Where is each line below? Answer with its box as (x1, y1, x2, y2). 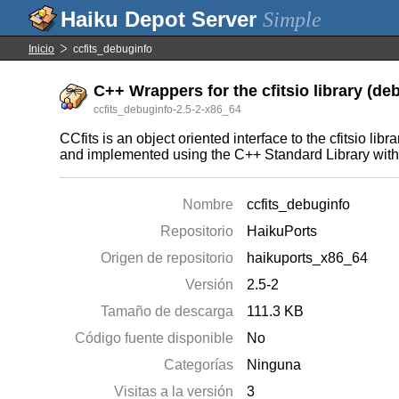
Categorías (164, 357, 234, 372)
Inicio (28, 43, 54, 55)
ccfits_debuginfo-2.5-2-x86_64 (94, 103, 242, 116)
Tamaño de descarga (101, 304, 234, 319)
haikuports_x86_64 (247, 250, 369, 265)
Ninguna (247, 357, 302, 372)
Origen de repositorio (101, 250, 234, 265)
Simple (263, 8, 322, 31)
